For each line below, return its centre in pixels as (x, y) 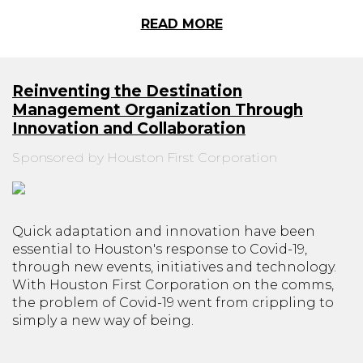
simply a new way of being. (103, 320)
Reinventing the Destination (127, 91)
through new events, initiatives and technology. (174, 267)
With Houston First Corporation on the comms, (173, 285)
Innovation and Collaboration (129, 128)
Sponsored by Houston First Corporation (145, 158)
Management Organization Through (158, 110)
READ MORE (181, 24)
